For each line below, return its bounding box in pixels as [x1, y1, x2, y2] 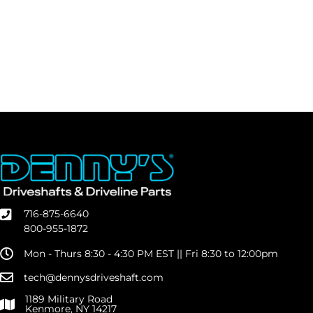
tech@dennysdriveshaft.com [24, 270, 163, 284]
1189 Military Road [25, 293, 112, 306]
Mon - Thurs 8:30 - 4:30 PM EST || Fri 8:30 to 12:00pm [24, 247, 278, 260]
